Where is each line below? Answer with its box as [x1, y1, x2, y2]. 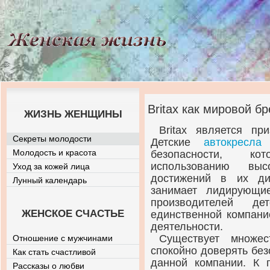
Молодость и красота [13, 148, 96, 157]
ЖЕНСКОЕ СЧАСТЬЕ [22, 208, 124, 219]
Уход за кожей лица [13, 162, 90, 171]
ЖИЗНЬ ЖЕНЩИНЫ [24, 108, 122, 120]
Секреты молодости [13, 134, 92, 143]
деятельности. [151, 221, 223, 233]
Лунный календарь [13, 175, 87, 185]
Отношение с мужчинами [13, 233, 113, 243]
